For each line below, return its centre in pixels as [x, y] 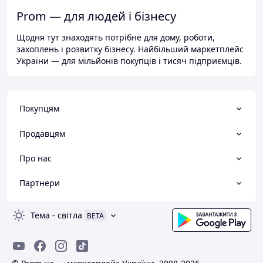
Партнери [40, 183]
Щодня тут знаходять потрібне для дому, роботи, [116, 38]
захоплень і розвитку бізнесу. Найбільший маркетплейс [130, 49]
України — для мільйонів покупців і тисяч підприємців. [129, 61]
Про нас [36, 158]
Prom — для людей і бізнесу [96, 16]
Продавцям [42, 133]
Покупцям [39, 109]
